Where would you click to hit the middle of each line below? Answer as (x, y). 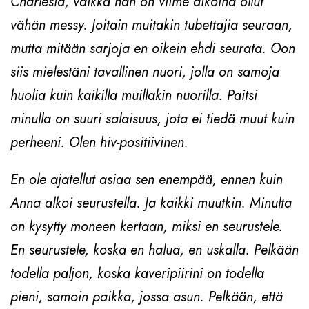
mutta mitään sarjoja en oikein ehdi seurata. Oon (153, 48)
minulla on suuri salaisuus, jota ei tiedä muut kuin (152, 119)
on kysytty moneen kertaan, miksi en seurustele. (147, 226)
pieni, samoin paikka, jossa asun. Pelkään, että (147, 297)
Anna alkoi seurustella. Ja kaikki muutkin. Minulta (151, 203)
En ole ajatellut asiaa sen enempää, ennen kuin (147, 179)
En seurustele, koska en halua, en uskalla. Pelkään (154, 250)
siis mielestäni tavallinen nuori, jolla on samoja (145, 72)
